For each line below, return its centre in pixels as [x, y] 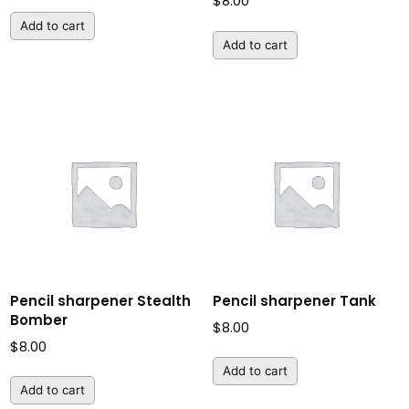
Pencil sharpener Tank [294, 300]
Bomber [39, 320]
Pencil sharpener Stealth [101, 300]
